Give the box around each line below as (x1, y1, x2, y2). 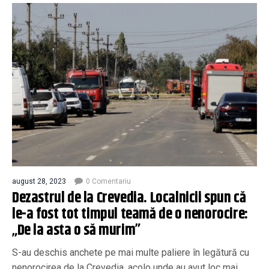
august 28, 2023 (12, 177, 66, 186)
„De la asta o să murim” (12, 219, 141, 242)
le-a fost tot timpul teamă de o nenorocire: (12, 202, 248, 226)
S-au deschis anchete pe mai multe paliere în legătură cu (12, 246, 249, 258)
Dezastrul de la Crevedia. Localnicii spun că (12, 186, 246, 210)
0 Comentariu (86, 177, 131, 186)
